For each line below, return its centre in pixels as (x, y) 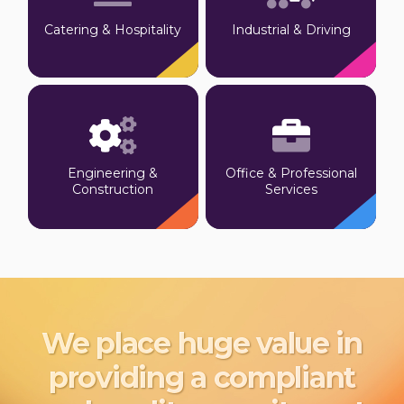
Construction (113, 190)
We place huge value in (202, 343)
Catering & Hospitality (113, 30)
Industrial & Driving (291, 30)
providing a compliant (202, 377)
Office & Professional (291, 174)
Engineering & (113, 174)
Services (291, 190)
